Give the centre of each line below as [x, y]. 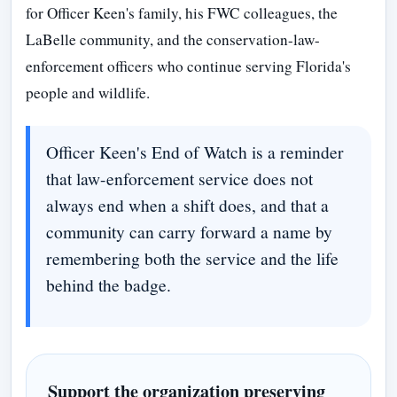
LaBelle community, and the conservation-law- [173, 39]
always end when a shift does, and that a [187, 204]
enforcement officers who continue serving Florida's [188, 66]
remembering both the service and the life [192, 257]
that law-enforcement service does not [179, 178]
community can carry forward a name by [189, 231]
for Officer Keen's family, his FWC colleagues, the [182, 12]
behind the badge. [108, 284]
